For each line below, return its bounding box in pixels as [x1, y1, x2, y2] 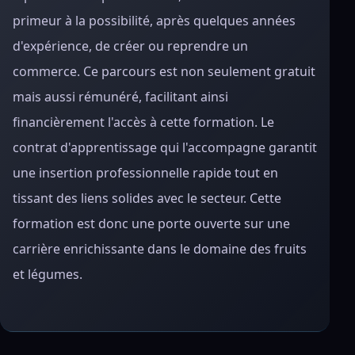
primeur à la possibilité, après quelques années [13, 12, 296, 29]
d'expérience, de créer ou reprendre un [13, 37, 248, 55]
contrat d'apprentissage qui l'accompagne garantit [13, 139, 317, 156]
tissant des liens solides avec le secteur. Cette [13, 189, 281, 207]
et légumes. [13, 265, 82, 283]
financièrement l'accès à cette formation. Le [13, 113, 274, 131]
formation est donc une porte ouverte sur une [13, 215, 290, 232]
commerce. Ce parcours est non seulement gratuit [13, 63, 315, 80]
